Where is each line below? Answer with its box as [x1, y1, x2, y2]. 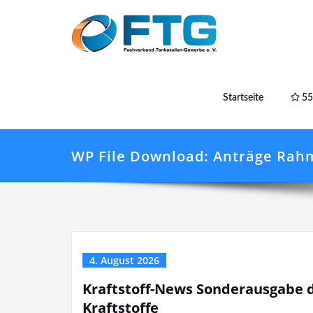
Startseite [223, 93, 263, 103]
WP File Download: [71, 147, 213, 166]
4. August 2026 [89, 254, 159, 267]
